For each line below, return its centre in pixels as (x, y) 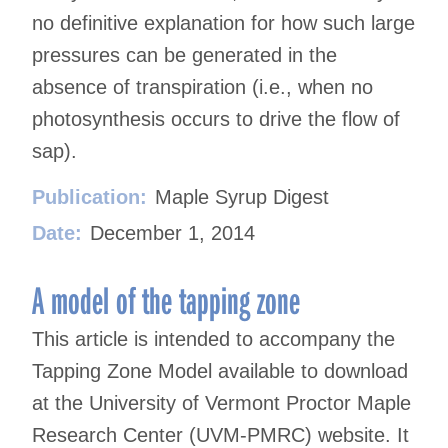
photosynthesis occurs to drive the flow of (216, 119)
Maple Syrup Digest (242, 197)
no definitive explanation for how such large (223, 23)
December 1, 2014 (172, 233)
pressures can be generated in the (184, 55)
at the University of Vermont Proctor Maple (221, 403)
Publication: (89, 197)
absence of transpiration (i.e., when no (202, 87)
